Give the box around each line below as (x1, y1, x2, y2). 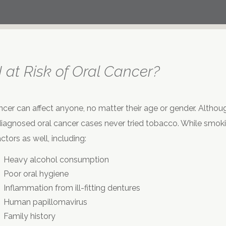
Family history (4, 211, 55, 221)
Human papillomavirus (4, 197, 87, 207)
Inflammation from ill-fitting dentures (4, 183, 140, 193)
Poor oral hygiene (4, 168, 69, 179)
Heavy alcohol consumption (4, 154, 109, 164)
